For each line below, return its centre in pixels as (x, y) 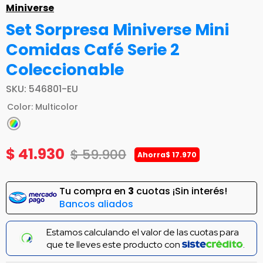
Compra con (73, 237)
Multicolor (57, 107)
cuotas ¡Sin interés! (181, 191)
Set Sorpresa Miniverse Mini (117, 30)
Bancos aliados (96, 204)
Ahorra (151, 155)
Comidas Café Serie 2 (93, 50)
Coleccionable (65, 70)
